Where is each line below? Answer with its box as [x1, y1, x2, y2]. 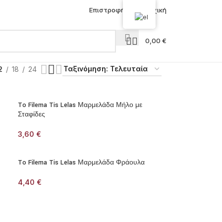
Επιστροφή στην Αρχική [89, 6, 166, 14]
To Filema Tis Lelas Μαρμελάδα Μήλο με [18, 101, 143, 110]
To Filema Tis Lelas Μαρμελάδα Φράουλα [18, 158, 145, 167]
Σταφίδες [18, 110, 46, 119]
